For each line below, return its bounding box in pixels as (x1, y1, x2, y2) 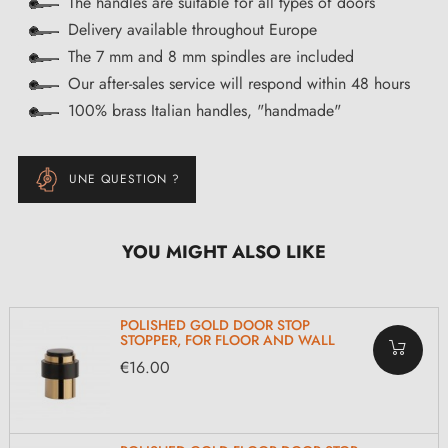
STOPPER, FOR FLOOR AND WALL (120, 329, 335, 350)
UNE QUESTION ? (69, 170, 180, 188)
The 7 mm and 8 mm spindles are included (68, 44, 354, 68)
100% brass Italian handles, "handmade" (68, 98, 341, 122)
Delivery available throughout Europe (68, 17, 317, 41)
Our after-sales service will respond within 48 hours (68, 71, 410, 95)
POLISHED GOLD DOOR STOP (120, 314, 310, 335)
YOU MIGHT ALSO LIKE (122, 238, 326, 265)
